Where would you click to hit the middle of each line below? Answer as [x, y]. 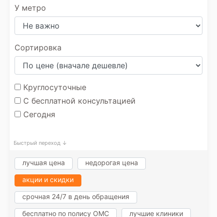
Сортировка [38, 47]
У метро [30, 8]
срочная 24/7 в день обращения [76, 196]
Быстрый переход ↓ [40, 143]
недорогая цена [112, 163]
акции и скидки [48, 179]
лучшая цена [44, 163]
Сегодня [38, 114]
